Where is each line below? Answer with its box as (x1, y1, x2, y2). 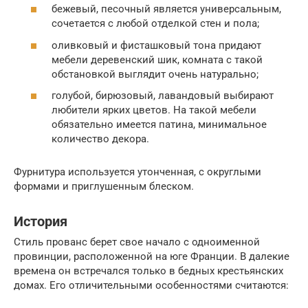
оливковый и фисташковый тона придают (52, 38, 261, 52)
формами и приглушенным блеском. (14, 180, 194, 193)
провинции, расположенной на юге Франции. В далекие (14, 250, 289, 263)
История (14, 213, 67, 230)
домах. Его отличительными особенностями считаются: (14, 279, 289, 292)
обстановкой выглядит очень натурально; (52, 67, 258, 80)
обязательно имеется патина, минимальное (52, 118, 267, 131)
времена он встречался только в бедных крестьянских (14, 265, 283, 278)
